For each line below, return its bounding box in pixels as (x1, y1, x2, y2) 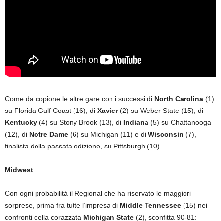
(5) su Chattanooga (148, 118, 211, 126)
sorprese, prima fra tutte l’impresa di (5, 201, 120, 209)
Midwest (5, 165, 33, 174)
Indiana (123, 118, 148, 126)
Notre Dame (29, 130, 68, 138)
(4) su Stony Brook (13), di (37, 118, 123, 126)
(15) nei (181, 201, 207, 209)
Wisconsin (148, 130, 184, 138)
